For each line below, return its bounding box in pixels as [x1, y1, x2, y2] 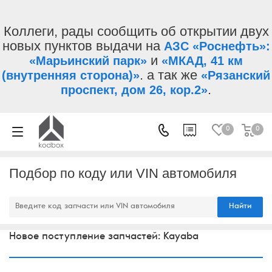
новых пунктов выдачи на [2, 38, 164, 53]
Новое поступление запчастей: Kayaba [9, 232, 199, 242]
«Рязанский [201, 69, 270, 82]
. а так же [140, 67, 201, 83]
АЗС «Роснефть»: [163, 39, 270, 53]
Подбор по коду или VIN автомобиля [9, 166, 237, 181]
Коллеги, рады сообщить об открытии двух [3, 24, 269, 39]
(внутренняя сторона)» [2, 69, 140, 82]
